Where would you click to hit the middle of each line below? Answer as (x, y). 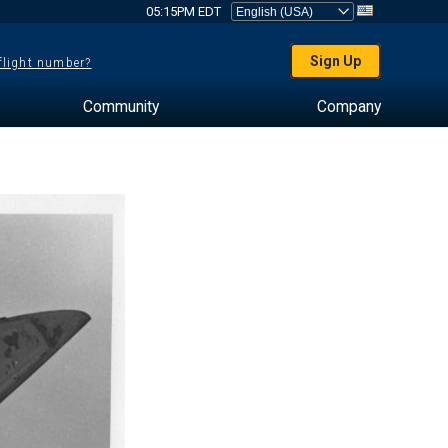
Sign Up (336, 61)
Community (120, 106)
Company (348, 106)
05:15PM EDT (183, 11)
